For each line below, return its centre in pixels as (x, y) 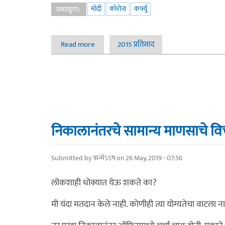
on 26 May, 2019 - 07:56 (149, 158)
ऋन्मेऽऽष (104, 158)
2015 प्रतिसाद (136, 44)
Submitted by (72, 158)
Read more (78, 44)
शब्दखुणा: (69, 9)
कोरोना (118, 9)
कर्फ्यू (141, 9)
